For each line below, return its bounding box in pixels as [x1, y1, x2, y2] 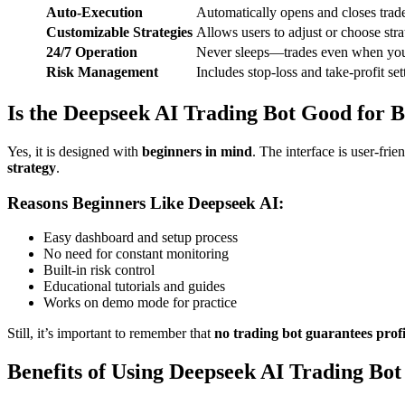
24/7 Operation [46, 44, 137, 61]
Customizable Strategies [46, 24, 193, 41]
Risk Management [46, 64, 158, 80]
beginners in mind [142, 143, 252, 159]
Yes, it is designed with [7, 143, 142, 159]
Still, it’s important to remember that [7, 325, 214, 342]
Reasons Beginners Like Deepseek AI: [7, 193, 284, 212]
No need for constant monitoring [43, 246, 229, 262]
